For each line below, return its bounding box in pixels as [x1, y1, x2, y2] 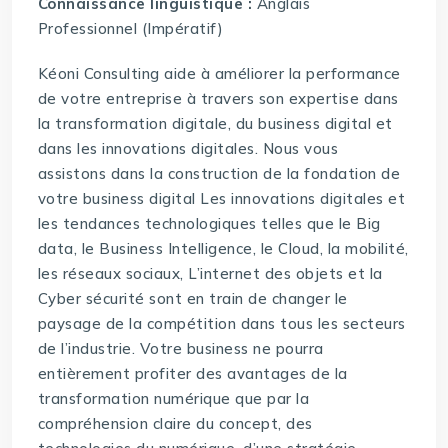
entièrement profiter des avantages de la [37, 364, 348, 384]
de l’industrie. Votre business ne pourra [37, 339, 324, 359]
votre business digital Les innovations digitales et [37, 189, 406, 209]
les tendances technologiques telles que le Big [37, 214, 381, 234]
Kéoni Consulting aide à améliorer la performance [37, 64, 401, 84]
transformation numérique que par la [37, 389, 310, 409]
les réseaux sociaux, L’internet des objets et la [37, 264, 383, 284]
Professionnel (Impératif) [37, 19, 224, 39]
